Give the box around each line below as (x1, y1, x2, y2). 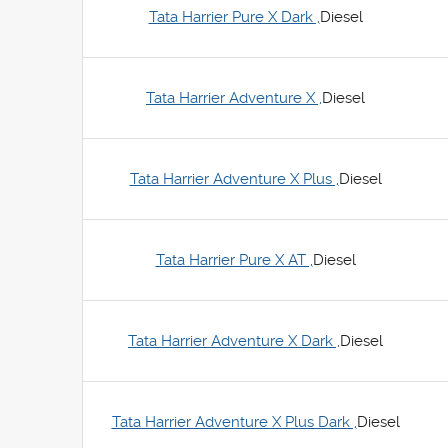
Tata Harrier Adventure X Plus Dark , (111, 413, 357, 431)
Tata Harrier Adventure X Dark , (128, 332, 340, 350)
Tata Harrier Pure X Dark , (148, 8, 320, 26)
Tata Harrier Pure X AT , (155, 251, 313, 269)
